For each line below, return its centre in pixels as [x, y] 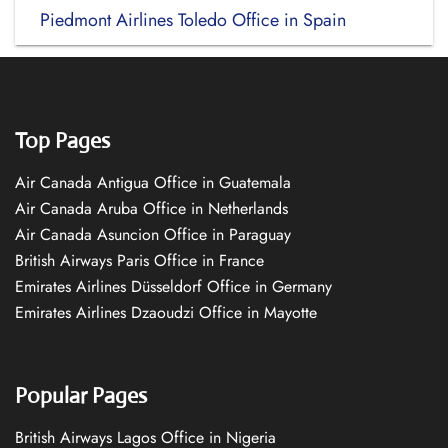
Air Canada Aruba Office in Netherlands [151, 208]
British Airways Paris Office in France [139, 260]
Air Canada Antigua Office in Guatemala [153, 182]
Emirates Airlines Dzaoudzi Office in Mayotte [166, 312]
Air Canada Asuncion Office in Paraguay [153, 234]
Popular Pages [81, 395]
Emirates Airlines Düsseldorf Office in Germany [173, 286]
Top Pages [62, 140]
